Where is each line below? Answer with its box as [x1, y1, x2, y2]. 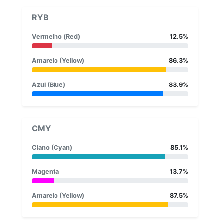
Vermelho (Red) [32, 32, 80, 40]
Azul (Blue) [32, 81, 65, 88]
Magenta [32, 167, 59, 175]
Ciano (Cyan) [32, 143, 72, 151]
